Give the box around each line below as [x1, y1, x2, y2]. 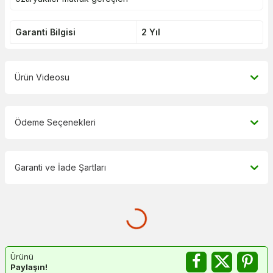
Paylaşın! [10, 261, 48, 272]
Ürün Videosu [15, 71, 69, 82]
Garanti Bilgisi [15, 26, 76, 37]
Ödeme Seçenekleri [15, 116, 96, 127]
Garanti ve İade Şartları [15, 161, 106, 172]
